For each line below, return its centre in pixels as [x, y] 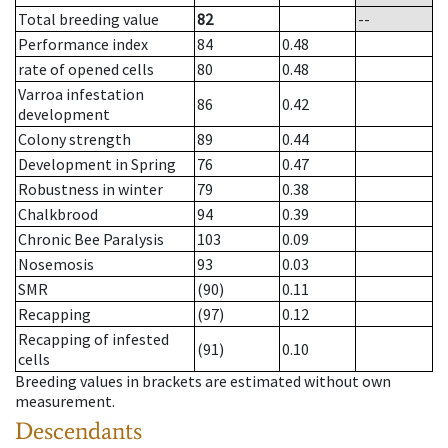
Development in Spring [97, 164]
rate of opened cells [86, 69]
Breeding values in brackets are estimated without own [203, 381]
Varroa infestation [81, 94]
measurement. [65, 401]
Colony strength [74, 139]
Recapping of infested [93, 339]
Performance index [83, 44]
